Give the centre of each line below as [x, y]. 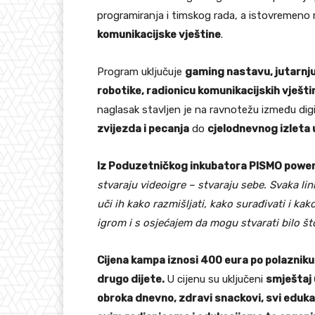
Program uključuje [141, 72]
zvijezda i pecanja [143, 129]
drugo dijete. [132, 279]
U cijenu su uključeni [216, 279]
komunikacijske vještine [159, 35]
